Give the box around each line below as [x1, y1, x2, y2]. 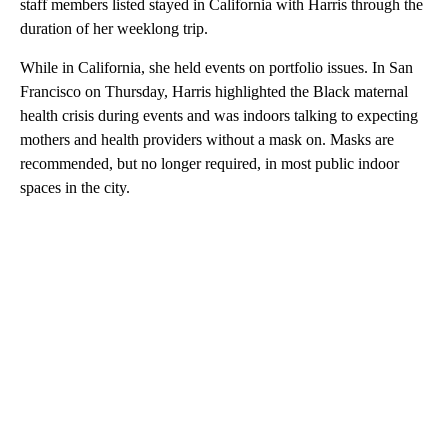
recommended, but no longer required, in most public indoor [20, 155, 399, 173]
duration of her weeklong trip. [20, 20, 208, 38]
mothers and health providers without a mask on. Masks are [20, 131, 394, 149]
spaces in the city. [20, 179, 130, 197]
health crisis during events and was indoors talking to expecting [20, 107, 418, 125]
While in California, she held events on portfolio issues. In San [20, 59, 413, 77]
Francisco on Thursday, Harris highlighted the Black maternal [20, 83, 408, 101]
